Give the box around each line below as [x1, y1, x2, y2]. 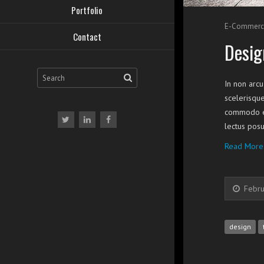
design [229, 222, 251, 232]
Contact [72, 30, 101, 43]
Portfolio [71, 4, 103, 16]
